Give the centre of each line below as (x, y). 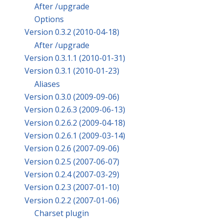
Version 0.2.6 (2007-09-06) (72, 149)
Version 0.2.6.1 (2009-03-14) (75, 136)
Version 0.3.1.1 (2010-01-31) (75, 58)
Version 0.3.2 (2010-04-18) (72, 32)
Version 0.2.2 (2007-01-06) (72, 200)
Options (49, 19)
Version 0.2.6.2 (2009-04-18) (75, 123)
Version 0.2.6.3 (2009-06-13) (75, 110)
